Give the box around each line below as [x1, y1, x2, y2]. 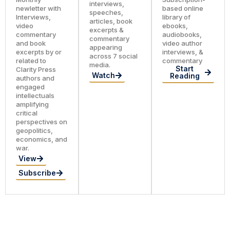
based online [162, 4, 204, 13]
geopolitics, [16, 126, 53, 135]
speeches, [89, 8, 123, 17]
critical [16, 109, 37, 118]
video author [162, 39, 203, 48]
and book [16, 39, 46, 48]
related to [16, 56, 46, 65]
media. [89, 61, 110, 69]
